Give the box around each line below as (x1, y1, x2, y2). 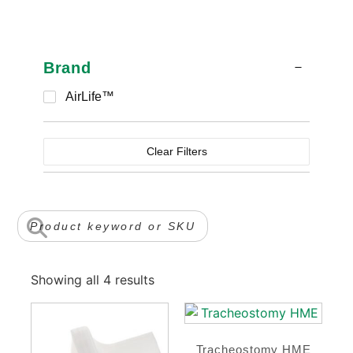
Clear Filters (146, 145, 207, 158)
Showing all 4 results (30, 272, 154, 288)
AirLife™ (65, 89, 114, 103)
